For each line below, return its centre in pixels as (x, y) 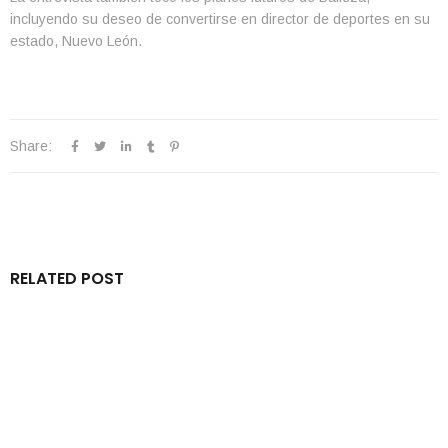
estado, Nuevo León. (76, 40)
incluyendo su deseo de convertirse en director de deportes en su (220, 18)
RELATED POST (67, 278)
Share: (31, 145)
